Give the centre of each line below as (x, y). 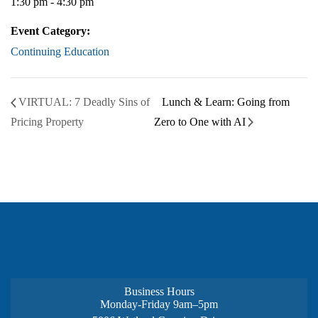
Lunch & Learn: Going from (226, 102)
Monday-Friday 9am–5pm (159, 304)
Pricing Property (47, 121)
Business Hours (159, 291)
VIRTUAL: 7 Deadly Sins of (83, 102)
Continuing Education (60, 51)
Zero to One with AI (202, 121)
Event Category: (50, 31)
